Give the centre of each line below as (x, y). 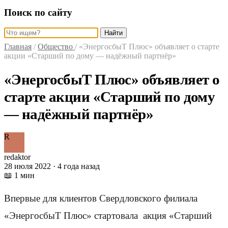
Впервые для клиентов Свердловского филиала (101, 198)
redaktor (17, 157)
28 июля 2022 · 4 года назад (52, 166)
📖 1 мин (19, 175)
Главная (18, 47)
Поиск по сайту (38, 12)
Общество (56, 47)
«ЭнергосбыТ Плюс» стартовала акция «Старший (108, 216)
